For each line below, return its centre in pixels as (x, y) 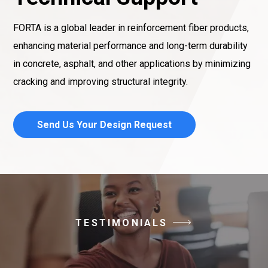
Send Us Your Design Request (104, 125)
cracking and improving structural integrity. (100, 82)
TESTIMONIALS (122, 223)
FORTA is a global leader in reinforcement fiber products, (131, 28)
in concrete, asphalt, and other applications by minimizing (132, 64)
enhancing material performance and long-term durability (130, 46)
